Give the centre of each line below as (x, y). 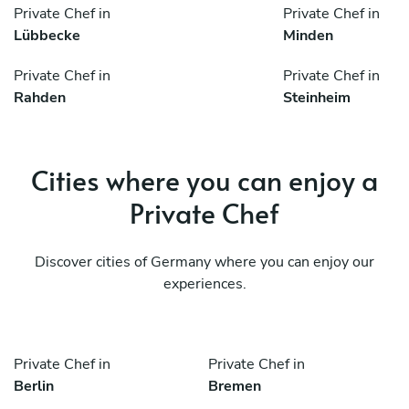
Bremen (235, 387)
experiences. (204, 284)
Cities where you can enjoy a (204, 180)
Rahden (40, 98)
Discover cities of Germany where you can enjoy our (204, 262)
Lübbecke (47, 36)
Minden (308, 36)
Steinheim (317, 98)
